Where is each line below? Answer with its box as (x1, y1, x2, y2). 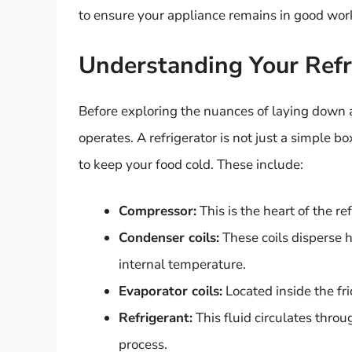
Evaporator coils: (119, 282, 222, 301)
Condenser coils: (119, 229, 219, 247)
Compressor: (119, 202, 196, 221)
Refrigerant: (119, 309, 192, 328)
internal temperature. (119, 255, 246, 274)
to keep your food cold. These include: (79, 155, 303, 174)
